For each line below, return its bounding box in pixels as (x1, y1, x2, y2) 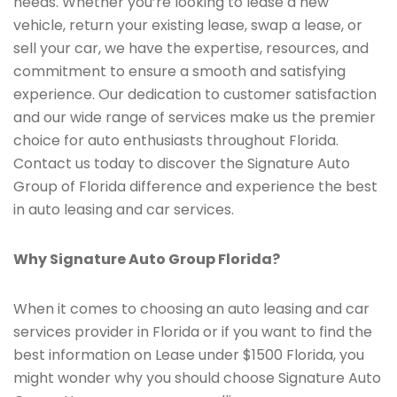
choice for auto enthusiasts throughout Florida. (13, 130, 339, 151)
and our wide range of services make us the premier (13, 107, 376, 128)
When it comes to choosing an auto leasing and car (13, 299, 370, 319)
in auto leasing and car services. (13, 199, 234, 220)
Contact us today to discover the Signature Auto (13, 153, 350, 174)
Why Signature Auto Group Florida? (13, 249, 280, 269)
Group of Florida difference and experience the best (13, 176, 378, 197)
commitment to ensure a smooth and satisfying (13, 61, 346, 82)
